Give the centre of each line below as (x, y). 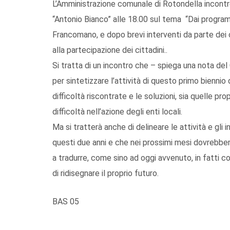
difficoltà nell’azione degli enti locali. (117, 111)
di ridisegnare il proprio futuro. (106, 173)
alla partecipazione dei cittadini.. (110, 50)
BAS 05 (66, 201)
